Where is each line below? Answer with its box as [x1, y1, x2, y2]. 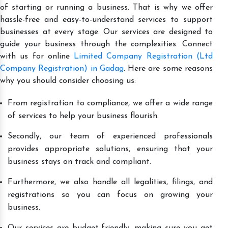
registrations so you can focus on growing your [8, 190, 213, 199]
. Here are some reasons [123, 64, 213, 73]
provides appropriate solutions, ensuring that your [8, 145, 213, 153]
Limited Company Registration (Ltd [74, 52, 213, 61]
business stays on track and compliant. [8, 157, 151, 166]
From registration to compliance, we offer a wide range [8, 99, 213, 107]
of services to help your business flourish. [8, 111, 159, 120]
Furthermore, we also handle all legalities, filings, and [8, 178, 213, 186]
